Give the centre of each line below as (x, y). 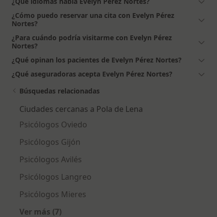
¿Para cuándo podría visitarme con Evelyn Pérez (92, 37)
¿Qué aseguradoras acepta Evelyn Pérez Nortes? (92, 74)
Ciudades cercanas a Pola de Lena (81, 109)
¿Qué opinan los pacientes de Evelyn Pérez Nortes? (97, 60)
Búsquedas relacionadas (60, 91)
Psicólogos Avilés (51, 159)
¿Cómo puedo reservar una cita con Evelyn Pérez (93, 15)
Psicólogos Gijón (50, 142)
